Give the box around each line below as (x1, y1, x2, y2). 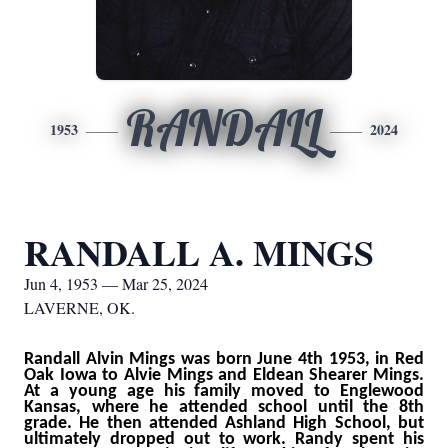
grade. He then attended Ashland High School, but (24, 414, 424, 433)
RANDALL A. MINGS (24, 226, 374, 278)
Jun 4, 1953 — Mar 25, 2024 (24, 273, 208, 294)
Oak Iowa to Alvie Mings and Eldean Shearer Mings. (24, 366, 424, 385)
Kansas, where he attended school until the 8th (24, 398, 424, 417)
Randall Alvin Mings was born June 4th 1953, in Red (24, 350, 424, 369)
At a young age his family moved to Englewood (24, 382, 424, 401)
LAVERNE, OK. (24, 297, 135, 318)
